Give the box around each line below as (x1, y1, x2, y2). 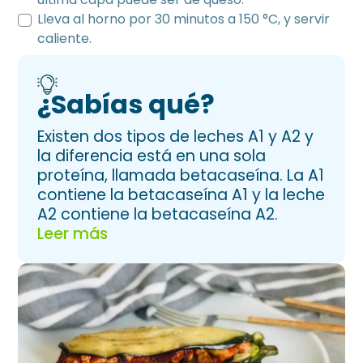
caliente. (37, 29, 92, 48)
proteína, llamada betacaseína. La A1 (37, 164, 325, 186)
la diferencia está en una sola (37, 145, 267, 167)
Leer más (37, 223, 109, 245)
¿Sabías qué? (37, 86, 216, 122)
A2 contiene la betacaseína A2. (37, 203, 279, 225)
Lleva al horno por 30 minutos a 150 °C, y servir (37, 10, 331, 28)
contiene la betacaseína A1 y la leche (37, 184, 326, 206)
